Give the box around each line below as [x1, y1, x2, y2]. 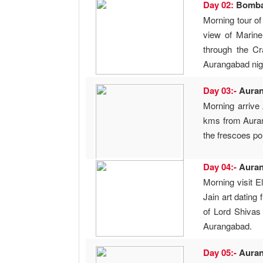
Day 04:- [203, 160, 240, 174]
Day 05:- [203, 246, 240, 259]
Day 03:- [203, 84, 240, 97]
